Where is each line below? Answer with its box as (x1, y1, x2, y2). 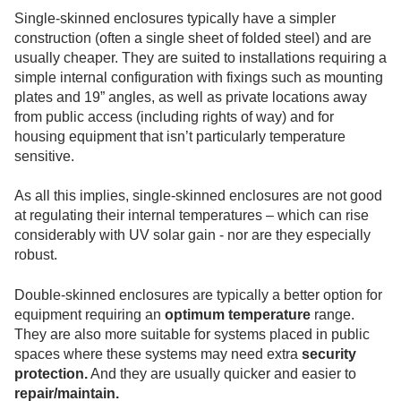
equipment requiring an (14, 306, 165, 322)
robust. (14, 247, 57, 263)
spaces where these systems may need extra (14, 346, 302, 362)
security (302, 346, 356, 362)
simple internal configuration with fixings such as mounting (14, 69, 383, 85)
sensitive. (14, 148, 74, 164)
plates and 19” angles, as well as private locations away (14, 89, 367, 105)
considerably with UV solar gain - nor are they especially (14, 227, 371, 243)
